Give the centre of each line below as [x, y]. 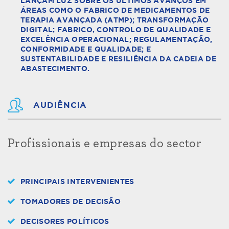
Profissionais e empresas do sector [105, 143]
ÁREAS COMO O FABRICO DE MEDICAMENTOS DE [115, 10]
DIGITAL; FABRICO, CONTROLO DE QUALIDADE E [116, 30]
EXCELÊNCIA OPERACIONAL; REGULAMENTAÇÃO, [117, 40]
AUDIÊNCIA [60, 105]
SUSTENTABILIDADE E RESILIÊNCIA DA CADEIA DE [118, 59]
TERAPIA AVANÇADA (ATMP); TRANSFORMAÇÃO [115, 20]
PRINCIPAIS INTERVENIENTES [77, 182]
